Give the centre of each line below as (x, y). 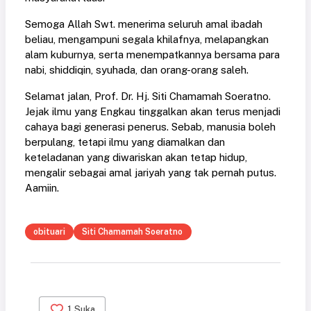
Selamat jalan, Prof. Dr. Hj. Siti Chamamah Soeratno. (148, 96)
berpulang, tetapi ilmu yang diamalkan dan (125, 142)
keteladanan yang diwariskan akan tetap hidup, (136, 158)
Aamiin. (42, 188)
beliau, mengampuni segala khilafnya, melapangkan (147, 40)
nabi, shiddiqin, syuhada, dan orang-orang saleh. (137, 70)
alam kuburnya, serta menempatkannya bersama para (152, 55)
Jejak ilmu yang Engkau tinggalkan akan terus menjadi (153, 112)
